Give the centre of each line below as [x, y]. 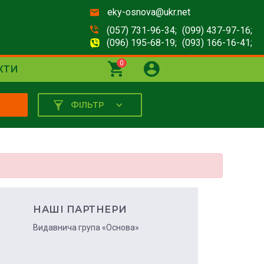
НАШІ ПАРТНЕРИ [80, 210]
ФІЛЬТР [88, 105]
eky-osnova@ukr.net [149, 12]
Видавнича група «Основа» [86, 228]
